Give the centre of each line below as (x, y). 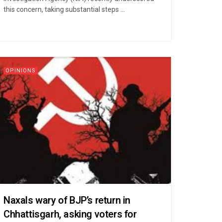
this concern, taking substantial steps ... (64, 9)
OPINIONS (21, 70)
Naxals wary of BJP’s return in (67, 200)
